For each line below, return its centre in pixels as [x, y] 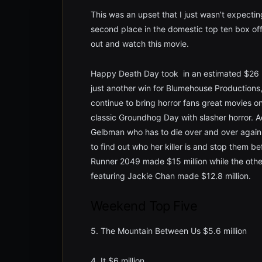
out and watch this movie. [140, 44]
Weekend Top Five [144, 206]
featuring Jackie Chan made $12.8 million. [171, 176]
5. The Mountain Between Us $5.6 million [169, 231]
